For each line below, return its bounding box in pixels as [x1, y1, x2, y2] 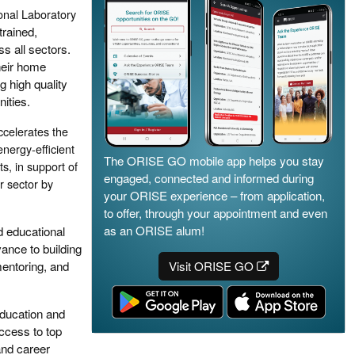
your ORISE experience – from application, [104, 187, 325, 204]
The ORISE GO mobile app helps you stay [104, 152, 324, 170]
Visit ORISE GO [168, 258, 257, 275]
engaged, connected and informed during [104, 170, 314, 187]
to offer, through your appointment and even [104, 204, 327, 222]
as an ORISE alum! [104, 222, 204, 239]
